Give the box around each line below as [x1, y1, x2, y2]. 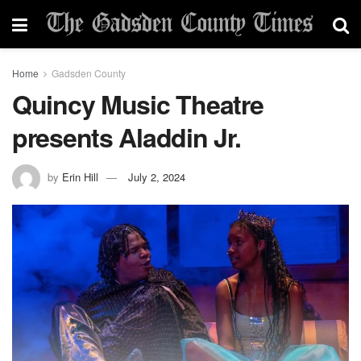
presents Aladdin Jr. [12, 118, 241, 156]
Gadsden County [52, 66, 126, 80]
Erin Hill [62, 168, 98, 185]
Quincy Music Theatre [12, 85, 263, 122]
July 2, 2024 [128, 168, 185, 185]
